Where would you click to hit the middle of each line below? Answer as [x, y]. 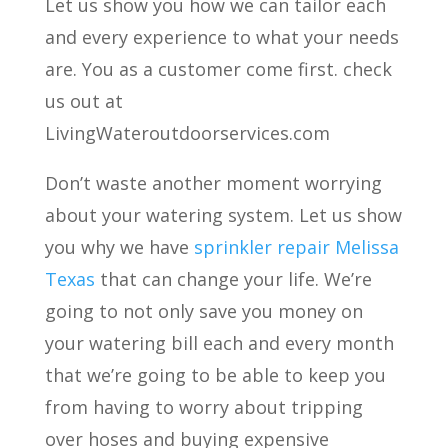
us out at [83, 101]
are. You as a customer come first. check [218, 69]
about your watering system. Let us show [223, 215]
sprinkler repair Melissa [296, 247]
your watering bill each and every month [219, 343]
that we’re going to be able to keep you [215, 375]
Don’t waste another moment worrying [213, 183]
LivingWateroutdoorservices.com [187, 133]
